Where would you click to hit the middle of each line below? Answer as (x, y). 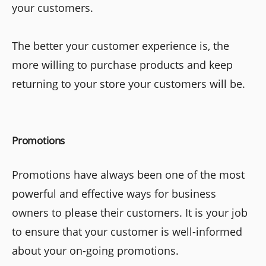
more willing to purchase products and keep (122, 64)
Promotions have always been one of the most (128, 174)
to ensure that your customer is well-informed (127, 231)
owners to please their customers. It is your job (130, 212)
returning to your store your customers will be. (129, 83)
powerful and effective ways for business (114, 193)
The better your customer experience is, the (121, 45)
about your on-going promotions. (95, 250)
